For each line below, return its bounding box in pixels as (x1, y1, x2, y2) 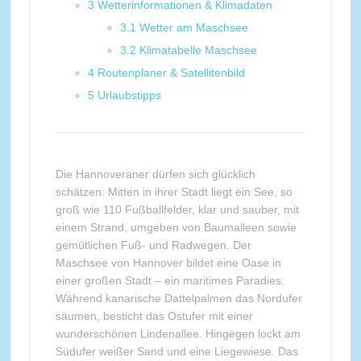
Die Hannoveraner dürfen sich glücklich (55, 168, 255, 180)
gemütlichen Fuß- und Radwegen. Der (55, 239, 251, 251)
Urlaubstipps (97, 89, 161, 102)
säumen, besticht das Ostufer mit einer (55, 309, 253, 322)
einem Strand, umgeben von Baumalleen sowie (55, 221, 297, 234)
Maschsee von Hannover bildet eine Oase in (55, 256, 281, 269)
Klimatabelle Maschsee (139, 44, 257, 56)
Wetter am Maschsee (139, 21, 248, 34)
